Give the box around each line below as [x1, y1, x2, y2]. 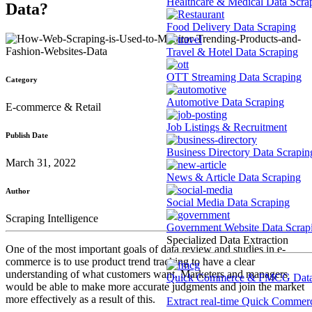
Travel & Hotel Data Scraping [166, 46, 298, 58]
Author [6, 186, 30, 195]
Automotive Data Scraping [166, 96, 284, 108]
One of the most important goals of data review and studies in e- [6, 242, 286, 255]
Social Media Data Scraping [166, 196, 290, 208]
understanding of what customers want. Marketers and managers [6, 267, 288, 280]
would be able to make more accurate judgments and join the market [6, 280, 304, 292]
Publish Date [6, 130, 48, 139]
